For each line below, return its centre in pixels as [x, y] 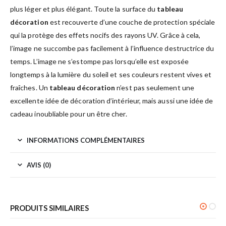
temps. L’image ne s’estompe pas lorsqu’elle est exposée [99, 61]
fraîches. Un [30, 87]
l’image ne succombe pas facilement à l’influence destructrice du [112, 48]
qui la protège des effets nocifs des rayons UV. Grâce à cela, [105, 35]
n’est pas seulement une [155, 87]
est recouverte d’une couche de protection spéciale [132, 22]
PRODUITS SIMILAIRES [49, 208]
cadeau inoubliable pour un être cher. [69, 114]
